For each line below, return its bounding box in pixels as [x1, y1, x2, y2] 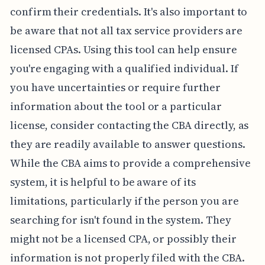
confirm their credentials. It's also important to [9, 4, 248, 20]
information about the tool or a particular [9, 99, 222, 114]
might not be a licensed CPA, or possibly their [9, 231, 237, 247]
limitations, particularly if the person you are [9, 193, 239, 209]
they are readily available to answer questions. [9, 137, 245, 152]
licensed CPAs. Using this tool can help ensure [9, 42, 237, 57]
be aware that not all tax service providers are [9, 23, 243, 38]
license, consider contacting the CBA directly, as [9, 118, 249, 133]
